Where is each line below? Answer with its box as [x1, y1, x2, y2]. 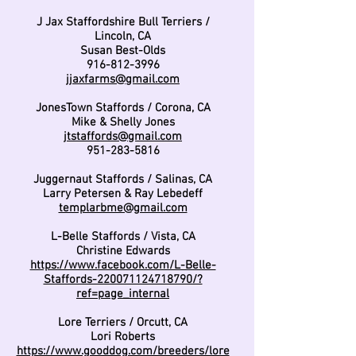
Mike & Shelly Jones [71, 115, 175, 130]
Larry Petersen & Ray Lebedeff [43, 187, 203, 201]
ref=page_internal [76, 287, 169, 301]
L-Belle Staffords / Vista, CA [50, 230, 195, 244]
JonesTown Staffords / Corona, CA [35, 101, 211, 115]
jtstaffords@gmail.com [64, 130, 182, 144]
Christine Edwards [75, 244, 170, 258]
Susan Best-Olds [80, 44, 165, 58]
